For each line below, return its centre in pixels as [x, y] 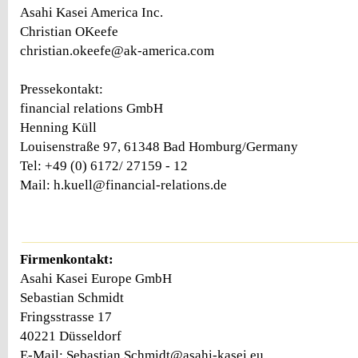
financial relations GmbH [91, 108]
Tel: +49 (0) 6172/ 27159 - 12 [104, 166]
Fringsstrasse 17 [66, 316]
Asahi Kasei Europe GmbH [96, 278]
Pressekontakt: [62, 89]
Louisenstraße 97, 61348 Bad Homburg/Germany [159, 147]
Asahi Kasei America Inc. [91, 12]
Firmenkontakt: [67, 259]
